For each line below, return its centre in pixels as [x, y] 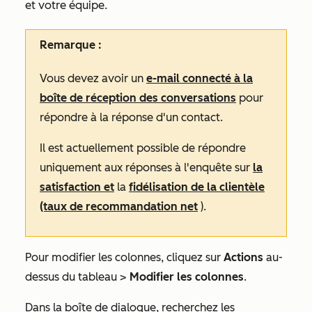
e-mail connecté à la [200, 78]
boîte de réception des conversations [138, 98]
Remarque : [71, 45]
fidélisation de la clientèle [197, 187]
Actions [243, 257]
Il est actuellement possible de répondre [143, 148]
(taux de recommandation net [119, 206]
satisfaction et [77, 187]
